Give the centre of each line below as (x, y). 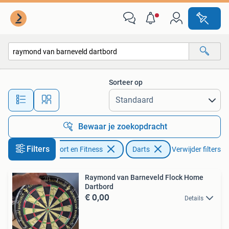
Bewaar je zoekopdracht (123, 127)
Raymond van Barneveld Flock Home (144, 177)
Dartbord (99, 187)
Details (194, 198)
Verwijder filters (196, 149)
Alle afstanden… (108, 95)
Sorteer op (126, 82)
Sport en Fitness (77, 149)
